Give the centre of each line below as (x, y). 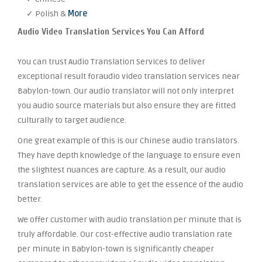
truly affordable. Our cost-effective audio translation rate (125, 234)
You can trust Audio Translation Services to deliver (111, 62)
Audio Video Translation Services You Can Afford (111, 32)
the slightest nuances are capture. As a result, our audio (122, 170)
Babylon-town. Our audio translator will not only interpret (126, 91)
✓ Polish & (47, 14)
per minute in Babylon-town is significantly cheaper (116, 249)
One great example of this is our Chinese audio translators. (128, 141)
